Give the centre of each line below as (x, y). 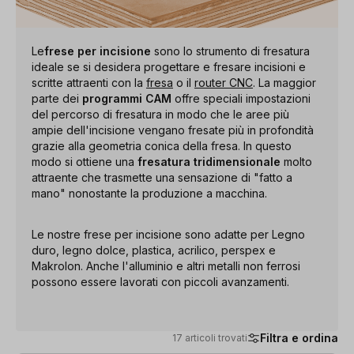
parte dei (57, 98)
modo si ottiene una (85, 161)
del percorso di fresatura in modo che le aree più (160, 114)
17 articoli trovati (210, 337)
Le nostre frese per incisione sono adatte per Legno (168, 234)
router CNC (224, 82)
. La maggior (284, 82)
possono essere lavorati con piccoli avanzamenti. (160, 281)
